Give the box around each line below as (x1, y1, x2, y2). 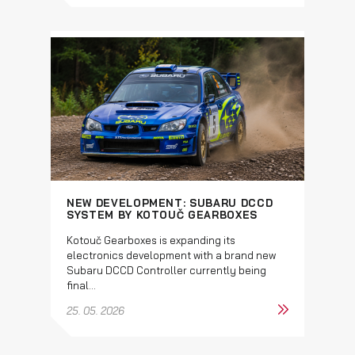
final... (67, 278, 96, 292)
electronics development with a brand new (67, 248, 276, 261)
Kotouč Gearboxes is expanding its (67, 233, 235, 246)
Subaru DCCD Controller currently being (67, 263, 266, 277)
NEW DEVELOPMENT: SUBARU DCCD (67, 196, 273, 209)
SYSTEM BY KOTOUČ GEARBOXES (67, 208, 258, 221)
